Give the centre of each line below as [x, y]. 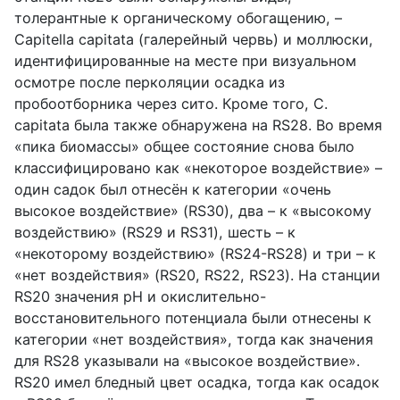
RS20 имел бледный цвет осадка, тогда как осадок [197, 382]
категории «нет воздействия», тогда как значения [194, 339]
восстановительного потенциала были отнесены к [193, 317]
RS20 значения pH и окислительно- [140, 296]
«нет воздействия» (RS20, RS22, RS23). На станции [197, 275]
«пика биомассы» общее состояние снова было [184, 146]
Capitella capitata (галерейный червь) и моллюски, [194, 39]
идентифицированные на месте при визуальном [185, 60]
